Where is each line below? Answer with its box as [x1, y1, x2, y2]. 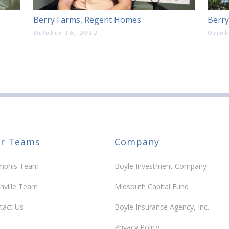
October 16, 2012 [33, 29, 98, 36]
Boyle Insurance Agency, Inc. [114, 201, 209, 212]
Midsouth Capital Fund [114, 181, 189, 191]
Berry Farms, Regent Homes [33, 14, 141, 26]
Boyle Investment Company [114, 161, 207, 171]
